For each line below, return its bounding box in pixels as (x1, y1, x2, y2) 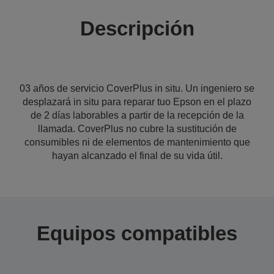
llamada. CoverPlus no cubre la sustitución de (37, 124, 237, 134)
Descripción (80, 17, 194, 40)
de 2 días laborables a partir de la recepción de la (30, 110, 244, 120)
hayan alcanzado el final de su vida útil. (51, 150, 223, 161)
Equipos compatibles (37, 222, 237, 245)
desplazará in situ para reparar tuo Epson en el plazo (23, 97, 251, 107)
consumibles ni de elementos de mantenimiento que (24, 137, 250, 147)
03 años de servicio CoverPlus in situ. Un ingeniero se (20, 83, 254, 94)
